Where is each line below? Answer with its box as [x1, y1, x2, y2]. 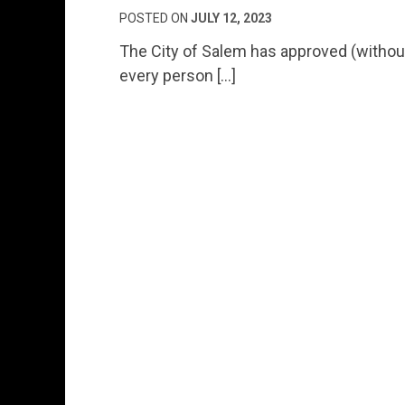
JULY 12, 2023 [191, 10, 272, 25]
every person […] [119, 65, 236, 85]
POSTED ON [119, 10, 191, 25]
